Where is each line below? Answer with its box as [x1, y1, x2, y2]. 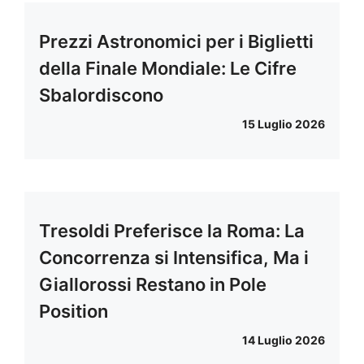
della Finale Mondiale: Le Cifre [39, 58, 297, 80]
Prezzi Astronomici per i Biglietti [39, 31, 314, 53]
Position [39, 301, 108, 323]
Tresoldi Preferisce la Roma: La [39, 220, 305, 242]
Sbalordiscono [39, 84, 163, 106]
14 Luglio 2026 [242, 333, 325, 348]
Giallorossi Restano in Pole [39, 274, 266, 296]
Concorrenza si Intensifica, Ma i [39, 247, 309, 269]
